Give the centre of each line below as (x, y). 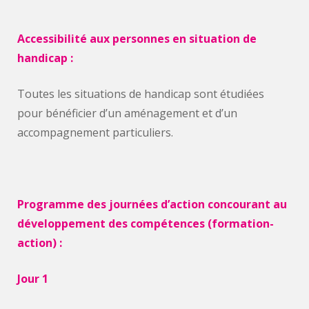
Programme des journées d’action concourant (145, 204)
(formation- (241, 223)
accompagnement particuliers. (95, 132)
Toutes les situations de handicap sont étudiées (141, 94)
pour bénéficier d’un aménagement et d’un (127, 113)
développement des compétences (112, 223)
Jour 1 (33, 279)
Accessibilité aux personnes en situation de (137, 39)
